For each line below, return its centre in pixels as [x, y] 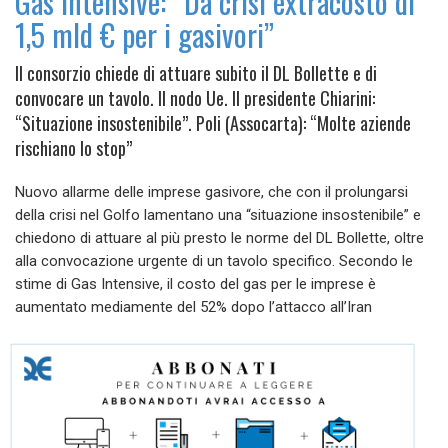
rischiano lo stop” [73, 148]
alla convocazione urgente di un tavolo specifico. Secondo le [214, 261]
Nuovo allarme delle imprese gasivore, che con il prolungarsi [211, 192]
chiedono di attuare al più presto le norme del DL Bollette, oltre [219, 238]
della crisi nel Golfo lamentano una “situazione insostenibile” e [218, 215]
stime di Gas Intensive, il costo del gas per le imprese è [195, 284]
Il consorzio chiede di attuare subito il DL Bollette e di [196, 73]
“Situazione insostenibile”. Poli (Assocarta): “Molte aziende [213, 123]
